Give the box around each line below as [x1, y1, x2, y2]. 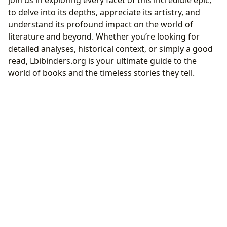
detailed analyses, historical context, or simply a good [8, 43, 213, 55]
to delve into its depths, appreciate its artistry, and [8, 7, 200, 18]
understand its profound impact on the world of [8, 19, 193, 30]
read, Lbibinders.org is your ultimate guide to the [8, 55, 197, 67]
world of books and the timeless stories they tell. [8, 67, 195, 79]
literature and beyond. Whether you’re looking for [8, 31, 200, 43]
